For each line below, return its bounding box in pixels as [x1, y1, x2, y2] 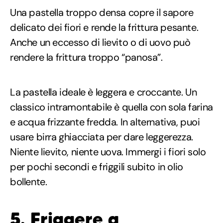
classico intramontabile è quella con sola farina [10, 100, 213, 113]
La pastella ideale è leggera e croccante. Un [10, 85, 197, 99]
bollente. [10, 175, 47, 188]
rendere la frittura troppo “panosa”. [10, 50, 163, 64]
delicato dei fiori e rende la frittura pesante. [10, 20, 199, 34]
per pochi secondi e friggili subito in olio [10, 160, 183, 173]
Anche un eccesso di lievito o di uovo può [10, 35, 191, 49]
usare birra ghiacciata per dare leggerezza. [10, 130, 193, 143]
